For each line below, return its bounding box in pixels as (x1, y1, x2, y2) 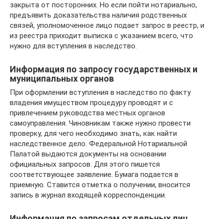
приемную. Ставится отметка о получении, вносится (10, 180, 190, 189)
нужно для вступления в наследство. (10, 41, 137, 50)
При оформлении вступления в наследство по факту (10, 88, 191, 97)
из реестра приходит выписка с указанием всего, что (10, 31, 193, 40)
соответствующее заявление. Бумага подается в (10, 170, 178, 179)
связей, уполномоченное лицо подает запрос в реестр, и (10, 21, 204, 30)
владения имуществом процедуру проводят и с (10, 98, 173, 107)
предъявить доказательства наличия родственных (10, 10, 187, 20)
